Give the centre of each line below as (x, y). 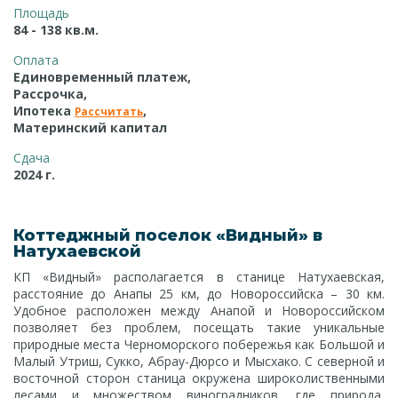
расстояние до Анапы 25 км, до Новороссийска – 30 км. (199, 294)
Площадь (41, 13)
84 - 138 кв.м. (56, 30)
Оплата (36, 60)
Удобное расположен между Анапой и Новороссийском (199, 310)
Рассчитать (109, 111)
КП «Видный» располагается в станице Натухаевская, (199, 277)
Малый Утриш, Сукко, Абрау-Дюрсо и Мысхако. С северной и (199, 361)
